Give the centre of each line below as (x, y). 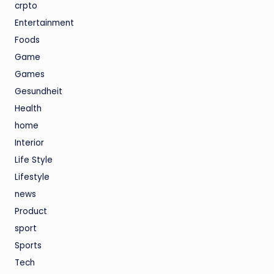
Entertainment (44, 23)
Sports (28, 246)
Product (31, 211)
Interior (29, 143)
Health (28, 109)
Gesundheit (39, 91)
